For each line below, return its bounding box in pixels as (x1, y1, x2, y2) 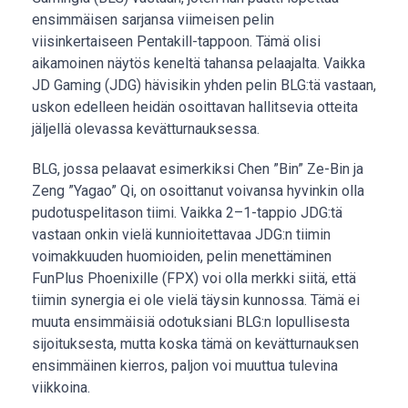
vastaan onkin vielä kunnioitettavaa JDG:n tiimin (32, 226, 331, 243)
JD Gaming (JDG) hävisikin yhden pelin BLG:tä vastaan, (32, 76, 376, 94)
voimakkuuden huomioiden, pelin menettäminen (32, 248, 331, 265)
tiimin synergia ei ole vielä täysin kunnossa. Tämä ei (32, 291, 360, 309)
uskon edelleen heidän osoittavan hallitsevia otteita (32, 98, 358, 116)
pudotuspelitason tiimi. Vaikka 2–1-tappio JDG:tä (32, 204, 342, 221)
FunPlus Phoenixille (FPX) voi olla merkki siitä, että (32, 270, 356, 287)
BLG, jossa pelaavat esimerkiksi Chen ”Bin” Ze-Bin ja (32, 160, 363, 178)
